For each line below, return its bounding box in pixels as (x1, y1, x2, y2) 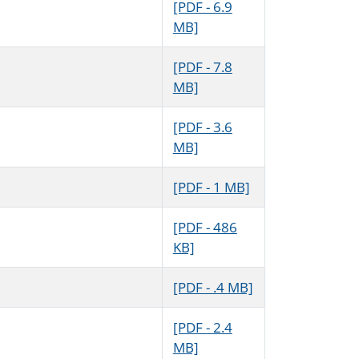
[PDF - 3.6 (172, 118, 232, 137)
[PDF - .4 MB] (172, 278, 253, 297)
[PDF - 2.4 (172, 318, 232, 337)
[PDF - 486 (172, 218, 237, 237)
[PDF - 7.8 (172, 58, 232, 77)
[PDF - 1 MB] (172, 178, 250, 197)
